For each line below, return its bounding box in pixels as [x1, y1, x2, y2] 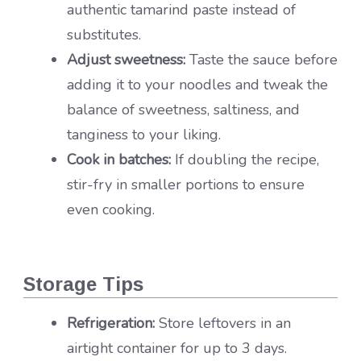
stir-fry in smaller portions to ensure [67, 175, 305, 194]
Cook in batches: [67, 150, 171, 169]
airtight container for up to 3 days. [67, 338, 287, 358]
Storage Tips [23, 273, 143, 295]
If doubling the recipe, [171, 150, 319, 169]
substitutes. [67, 25, 141, 44]
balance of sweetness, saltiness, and [67, 100, 300, 119]
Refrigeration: [67, 313, 155, 333]
